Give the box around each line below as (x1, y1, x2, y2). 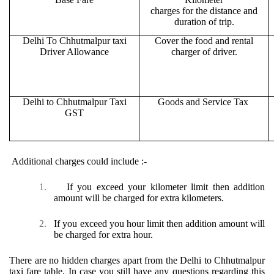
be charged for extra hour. (54, 229, 153, 240)
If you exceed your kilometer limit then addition (66, 182, 265, 193)
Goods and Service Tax (157, 97, 251, 108)
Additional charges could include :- (12, 156, 147, 167)
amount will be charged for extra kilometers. (54, 193, 224, 204)
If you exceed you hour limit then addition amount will (54, 218, 265, 229)
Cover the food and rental (155, 35, 253, 46)
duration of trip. (174, 17, 234, 28)
